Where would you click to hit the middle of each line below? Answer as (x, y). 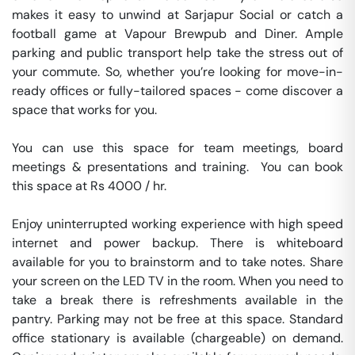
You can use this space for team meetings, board (177, 148)
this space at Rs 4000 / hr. (91, 186)
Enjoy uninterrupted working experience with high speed (177, 224)
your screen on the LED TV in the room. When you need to (177, 281)
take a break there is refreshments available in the (177, 300)
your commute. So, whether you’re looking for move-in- (177, 72)
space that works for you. (84, 110)
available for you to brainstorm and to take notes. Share (177, 262)
